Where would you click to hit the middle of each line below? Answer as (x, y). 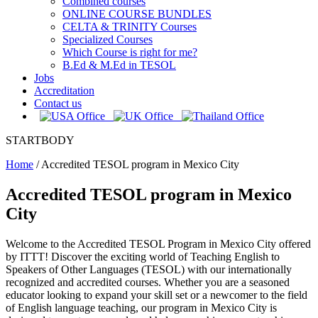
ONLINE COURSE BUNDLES (137, 14)
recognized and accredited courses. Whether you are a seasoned (148, 282)
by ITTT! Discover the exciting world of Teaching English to (143, 256)
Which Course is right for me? (130, 52)
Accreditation (64, 91)
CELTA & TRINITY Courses (130, 27)
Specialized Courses (108, 39)
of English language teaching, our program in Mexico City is (141, 307)
